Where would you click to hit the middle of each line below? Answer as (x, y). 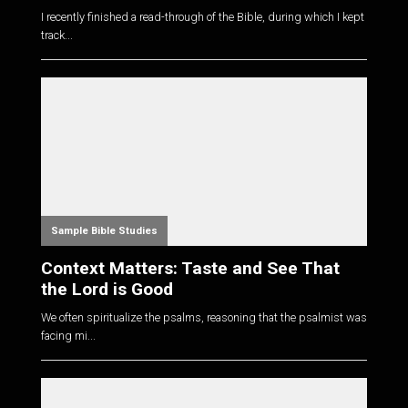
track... (56, 36)
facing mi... (68, 335)
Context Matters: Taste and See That (190, 269)
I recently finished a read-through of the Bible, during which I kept (202, 17)
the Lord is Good (107, 290)
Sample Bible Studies (104, 231)
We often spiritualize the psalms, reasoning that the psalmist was (204, 317)
